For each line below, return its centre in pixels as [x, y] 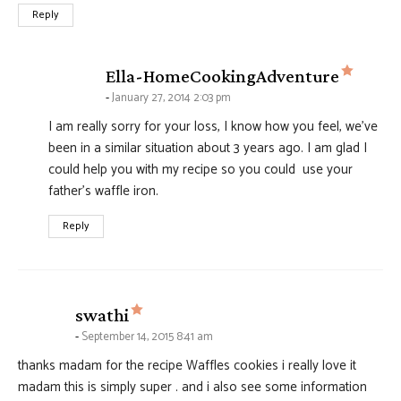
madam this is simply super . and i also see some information [192, 388]
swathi [102, 316]
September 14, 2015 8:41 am [147, 337]
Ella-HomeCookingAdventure [222, 77]
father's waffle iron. [105, 192]
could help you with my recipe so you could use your [200, 170]
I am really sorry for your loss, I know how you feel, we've [213, 127]
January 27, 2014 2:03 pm [171, 98]
